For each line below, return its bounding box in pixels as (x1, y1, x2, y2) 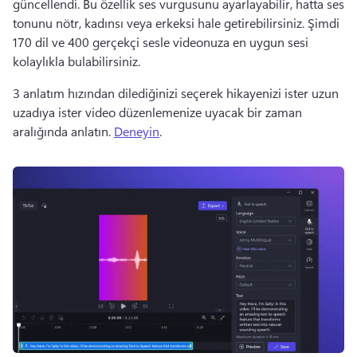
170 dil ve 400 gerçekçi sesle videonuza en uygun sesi (13, 33, 308, 50)
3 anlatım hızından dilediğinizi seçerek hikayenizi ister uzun (13, 84, 339, 101)
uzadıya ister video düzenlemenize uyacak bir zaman (13, 104, 302, 120)
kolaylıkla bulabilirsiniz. (13, 53, 140, 69)
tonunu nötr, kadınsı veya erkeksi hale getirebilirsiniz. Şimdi (13, 14, 339, 31)
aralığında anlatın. (13, 123, 114, 139)
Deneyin (114, 123, 159, 139)
